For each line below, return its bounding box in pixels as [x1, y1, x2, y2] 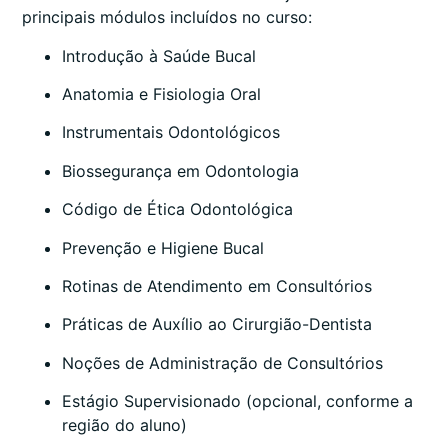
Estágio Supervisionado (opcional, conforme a [62, 391, 413, 412]
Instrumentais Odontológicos [62, 122, 280, 143]
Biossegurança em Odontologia [62, 160, 299, 181]
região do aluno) [62, 415, 187, 436]
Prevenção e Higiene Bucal [62, 237, 264, 258]
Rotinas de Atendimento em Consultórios [62, 275, 372, 296]
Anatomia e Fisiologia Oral [62, 83, 261, 104]
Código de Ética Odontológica [62, 199, 293, 220]
